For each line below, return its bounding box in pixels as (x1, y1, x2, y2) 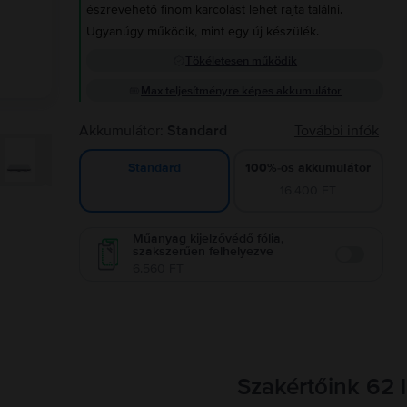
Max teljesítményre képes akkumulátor (141, 84, 342, 98)
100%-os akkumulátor (245, 159, 372, 175)
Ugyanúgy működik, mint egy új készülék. (86, 24, 320, 39)
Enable (333, 254, 378, 273)
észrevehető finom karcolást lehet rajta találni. (86, 2, 343, 17)
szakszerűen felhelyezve (133, 243, 274, 259)
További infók (293, 122, 379, 140)
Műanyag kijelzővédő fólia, (133, 231, 284, 246)
